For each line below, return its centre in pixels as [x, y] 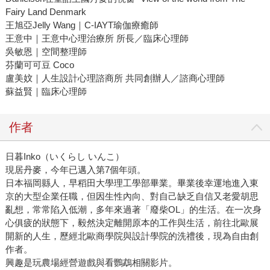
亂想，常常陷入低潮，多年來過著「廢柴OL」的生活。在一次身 [133, 209]
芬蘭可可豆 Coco [39, 64]
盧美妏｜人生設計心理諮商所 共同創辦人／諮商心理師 [115, 78]
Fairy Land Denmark [46, 11]
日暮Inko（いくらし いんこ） [64, 156]
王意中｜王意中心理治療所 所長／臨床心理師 [97, 38]
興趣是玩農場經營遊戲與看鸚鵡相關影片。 [91, 262]
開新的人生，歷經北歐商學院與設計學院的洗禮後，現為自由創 [132, 236]
